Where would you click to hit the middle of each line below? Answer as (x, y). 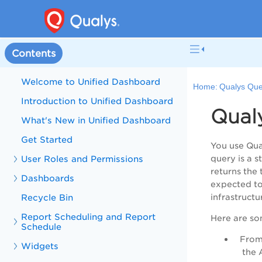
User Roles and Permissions (82, 159)
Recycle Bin (47, 197)
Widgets (40, 246)
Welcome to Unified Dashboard (91, 82)
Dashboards (48, 178)
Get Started (47, 139)
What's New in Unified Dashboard (96, 120)
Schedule (42, 227)
